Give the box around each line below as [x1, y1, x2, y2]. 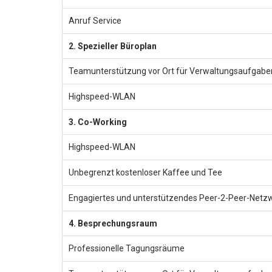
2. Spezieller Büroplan [69, 41, 157, 51]
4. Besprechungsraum [69, 218, 157, 228]
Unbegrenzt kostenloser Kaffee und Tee [69, 167, 222, 177]
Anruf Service [69, 15, 121, 25]
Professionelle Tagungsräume [69, 243, 185, 253]
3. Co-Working [69, 117, 127, 127]
